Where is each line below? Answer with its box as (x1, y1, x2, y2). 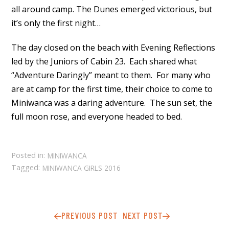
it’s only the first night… (11, 17, 101, 29)
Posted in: (11, 150, 45, 161)
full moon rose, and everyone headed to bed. (11, 111, 182, 123)
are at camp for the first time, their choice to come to (11, 83, 213, 95)
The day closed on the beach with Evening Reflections (11, 42, 216, 54)
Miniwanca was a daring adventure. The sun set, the (11, 97, 213, 109)
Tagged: (11, 163, 40, 173)
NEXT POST (122, 210, 163, 221)
